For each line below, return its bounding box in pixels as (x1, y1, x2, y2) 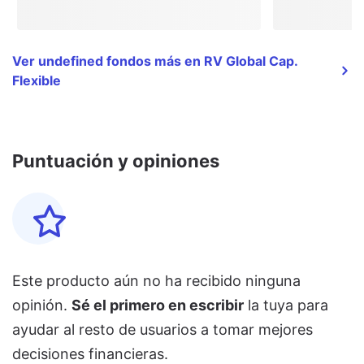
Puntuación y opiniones (12, 149, 219, 171)
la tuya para (244, 296, 328, 314)
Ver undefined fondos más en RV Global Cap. (12, 52, 297, 69)
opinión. (12, 296, 71, 314)
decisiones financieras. (12, 344, 168, 362)
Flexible (12, 71, 61, 89)
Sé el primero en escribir (71, 296, 244, 314)
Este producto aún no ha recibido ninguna (12, 271, 301, 289)
